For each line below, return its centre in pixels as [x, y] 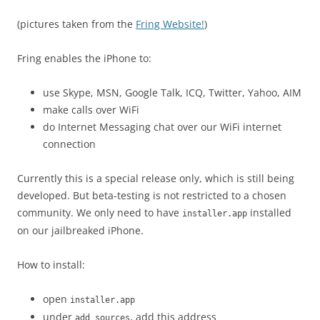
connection [69, 144]
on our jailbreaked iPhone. [80, 231]
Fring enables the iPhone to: [84, 59]
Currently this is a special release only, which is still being [156, 179]
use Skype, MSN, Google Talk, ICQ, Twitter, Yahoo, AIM [172, 93]
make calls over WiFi [91, 110]
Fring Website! [170, 24]
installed [269, 213]
